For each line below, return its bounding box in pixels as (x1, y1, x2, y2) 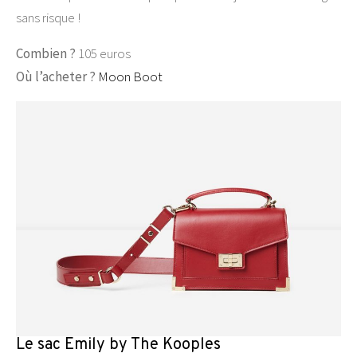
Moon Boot (98, 68, 163, 86)
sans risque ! (16, 9, 80, 27)
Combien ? (16, 45, 76, 63)
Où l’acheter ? (16, 68, 98, 86)
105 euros (76, 45, 131, 63)
